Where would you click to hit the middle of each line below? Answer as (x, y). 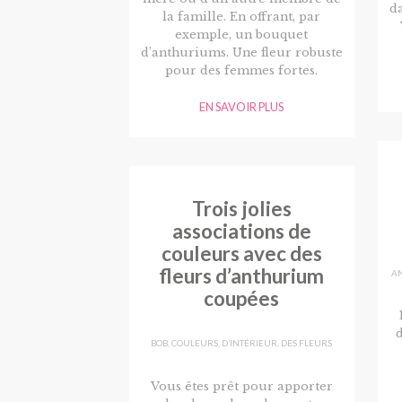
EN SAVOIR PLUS (242, 106)
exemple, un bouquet (242, 34)
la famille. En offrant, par (242, 16)
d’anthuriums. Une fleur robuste (241, 52)
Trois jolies (241, 208)
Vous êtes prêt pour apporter (241, 386)
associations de (241, 231)
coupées (242, 298)
